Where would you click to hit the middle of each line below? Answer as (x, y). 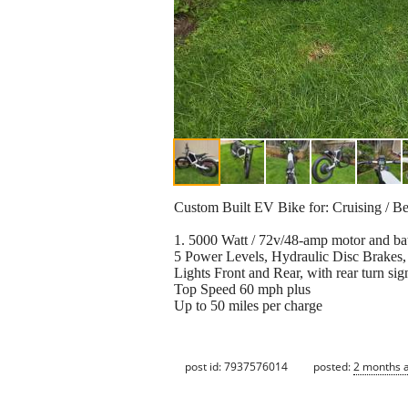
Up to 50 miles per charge (248, 306)
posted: (333, 366)
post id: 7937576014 (236, 366)
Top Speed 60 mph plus (242, 290)
